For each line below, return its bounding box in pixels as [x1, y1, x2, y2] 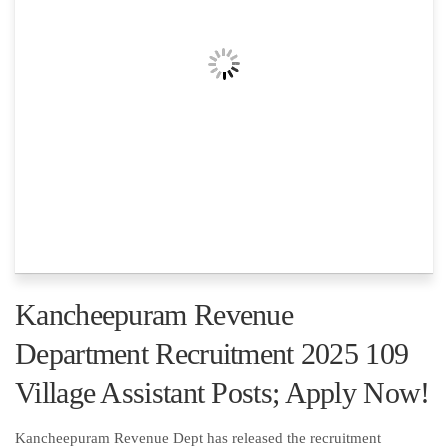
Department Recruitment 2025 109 [15, 337, 409, 370]
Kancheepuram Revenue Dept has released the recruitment [15, 430, 381, 446]
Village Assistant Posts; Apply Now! [15, 376, 430, 409]
